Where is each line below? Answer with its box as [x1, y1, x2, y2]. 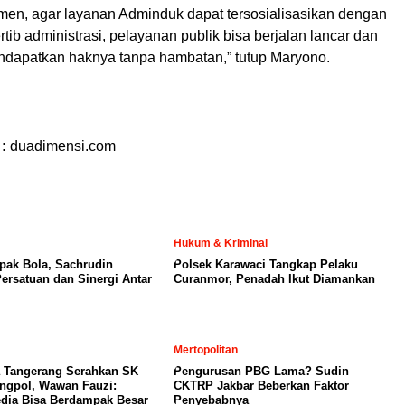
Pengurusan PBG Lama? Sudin [174, 364, 349, 379]
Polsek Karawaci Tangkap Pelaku [174, 258, 358, 272]
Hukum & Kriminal [174, 237, 268, 250]
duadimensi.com [10, 138, 116, 155]
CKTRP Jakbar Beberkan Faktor [174, 379, 349, 393]
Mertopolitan [174, 344, 238, 357]
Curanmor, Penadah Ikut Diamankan [174, 272, 375, 287]
